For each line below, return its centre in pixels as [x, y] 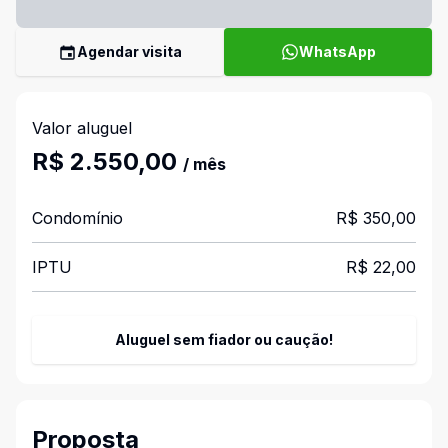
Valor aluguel [82, 128]
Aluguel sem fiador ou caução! [224, 339]
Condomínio [77, 218]
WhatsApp [337, 51]
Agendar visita [129, 51]
